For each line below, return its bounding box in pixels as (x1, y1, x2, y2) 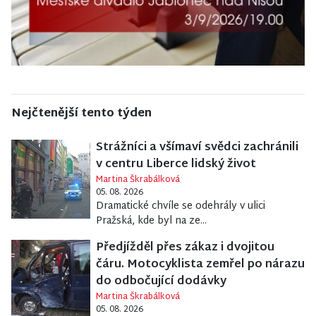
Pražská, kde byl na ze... (95, 212, 207, 231)
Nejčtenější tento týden (11, 104, 152, 125)
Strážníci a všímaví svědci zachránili (95, 138, 298, 159)
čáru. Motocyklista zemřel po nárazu (95, 255, 305, 276)
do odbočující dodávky (95, 272, 226, 293)
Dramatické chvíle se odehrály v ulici (95, 197, 265, 216)
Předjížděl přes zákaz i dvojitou (95, 238, 274, 259)
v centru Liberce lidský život (95, 154, 256, 176)
